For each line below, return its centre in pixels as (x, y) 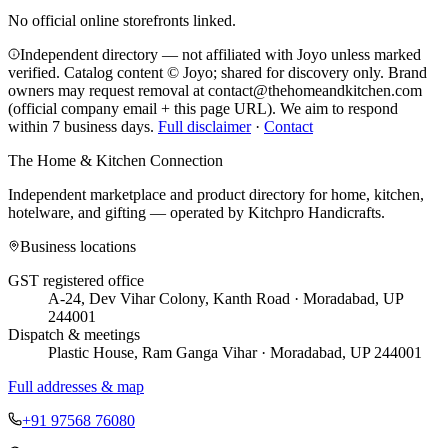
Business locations (78, 246)
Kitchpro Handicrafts (314, 212)
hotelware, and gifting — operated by (126, 212)
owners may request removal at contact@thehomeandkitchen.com (215, 90)
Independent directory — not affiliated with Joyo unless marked (220, 54)
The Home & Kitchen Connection (115, 160)
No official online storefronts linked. (122, 20)
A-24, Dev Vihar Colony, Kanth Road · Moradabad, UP (225, 298)
